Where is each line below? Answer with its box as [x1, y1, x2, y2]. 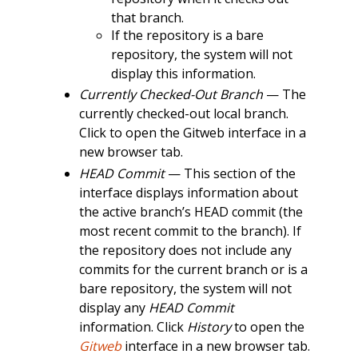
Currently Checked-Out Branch [78, 86, 263, 104]
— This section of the [164, 164, 296, 182]
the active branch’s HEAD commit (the [78, 202, 303, 221]
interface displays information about [78, 183, 298, 201]
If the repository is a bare [110, 26, 264, 44]
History [186, 317, 231, 336]
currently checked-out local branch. [78, 105, 288, 123]
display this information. [110, 64, 256, 82]
